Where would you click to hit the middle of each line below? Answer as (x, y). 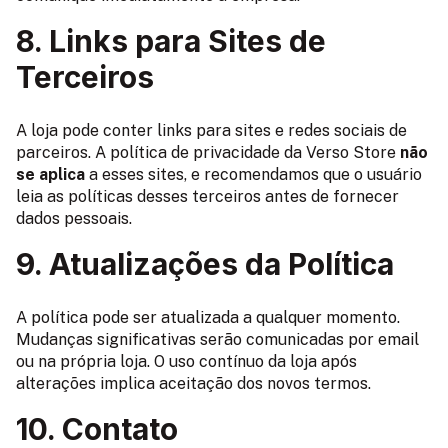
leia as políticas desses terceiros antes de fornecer (207, 197)
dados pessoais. (74, 219)
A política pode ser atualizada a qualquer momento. (208, 318)
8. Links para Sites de (171, 41)
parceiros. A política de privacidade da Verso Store (208, 153)
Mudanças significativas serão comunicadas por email (217, 340)
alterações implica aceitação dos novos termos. (193, 384)
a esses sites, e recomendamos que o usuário (253, 175)
